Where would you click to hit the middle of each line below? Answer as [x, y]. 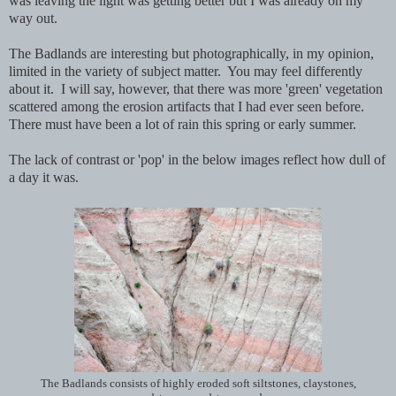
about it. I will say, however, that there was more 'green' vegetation [196, 88]
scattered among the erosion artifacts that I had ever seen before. [188, 106]
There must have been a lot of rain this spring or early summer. [183, 124]
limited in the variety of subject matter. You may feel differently [186, 71]
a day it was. [44, 177]
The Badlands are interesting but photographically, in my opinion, [191, 53]
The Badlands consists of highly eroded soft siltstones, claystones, [198, 383]
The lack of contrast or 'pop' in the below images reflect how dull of [197, 159]
